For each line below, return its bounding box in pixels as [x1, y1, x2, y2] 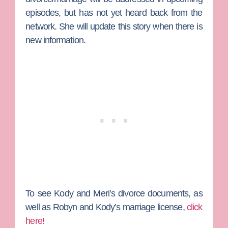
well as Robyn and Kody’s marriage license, [25, 202, 187, 213]
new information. [25, 35, 85, 45]
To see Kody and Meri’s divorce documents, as [25, 188, 203, 199]
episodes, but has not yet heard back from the [25, 7, 203, 18]
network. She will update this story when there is [25, 21, 203, 32]
